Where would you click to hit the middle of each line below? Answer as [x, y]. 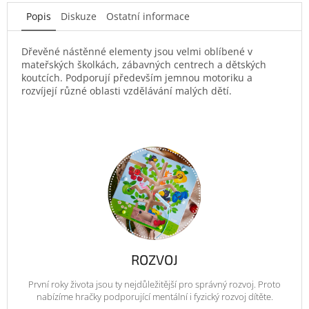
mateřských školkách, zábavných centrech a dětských [144, 64]
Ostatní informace [148, 16]
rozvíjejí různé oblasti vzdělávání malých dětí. [127, 90]
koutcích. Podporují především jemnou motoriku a [137, 77]
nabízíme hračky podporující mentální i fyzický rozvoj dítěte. [154, 297]
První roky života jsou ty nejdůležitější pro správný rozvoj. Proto [154, 285]
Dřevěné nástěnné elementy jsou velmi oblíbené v [137, 51]
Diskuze [79, 16]
